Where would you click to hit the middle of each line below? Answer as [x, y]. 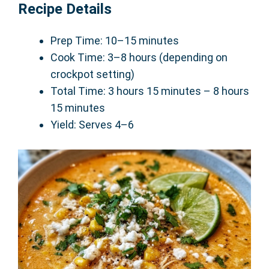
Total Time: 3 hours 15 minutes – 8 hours [150, 91]
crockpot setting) [92, 74]
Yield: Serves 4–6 [92, 125]
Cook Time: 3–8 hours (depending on [139, 58]
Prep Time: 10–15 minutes [115, 41]
